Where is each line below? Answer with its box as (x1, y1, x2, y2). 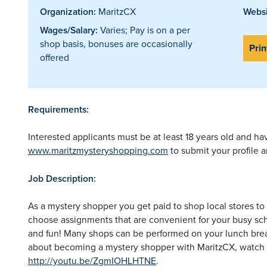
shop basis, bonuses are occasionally (40, 36, 193, 50)
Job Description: (28, 171, 96, 185)
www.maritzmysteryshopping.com (28, 143, 168, 157)
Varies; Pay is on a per (98, 23, 190, 36)
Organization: (40, 4, 96, 18)
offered (40, 50, 69, 64)
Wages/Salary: (40, 23, 98, 37)
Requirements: (28, 102, 89, 116)
